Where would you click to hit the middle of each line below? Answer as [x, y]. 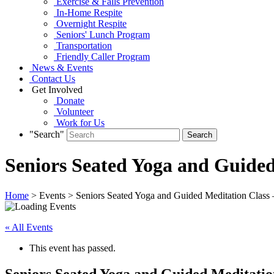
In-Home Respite [88, 12]
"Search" [47, 134]
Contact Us [52, 78]
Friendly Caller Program [102, 56]
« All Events [29, 227]
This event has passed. [72, 248]
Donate [69, 100]
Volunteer [74, 111]
